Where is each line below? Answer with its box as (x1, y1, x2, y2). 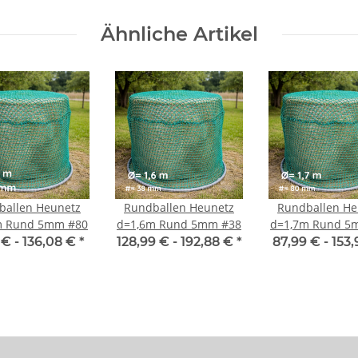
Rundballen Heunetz (124, 200, 234, 216)
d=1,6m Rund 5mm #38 (117, 217, 241, 233)
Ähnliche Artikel (100, 22, 258, 46)
